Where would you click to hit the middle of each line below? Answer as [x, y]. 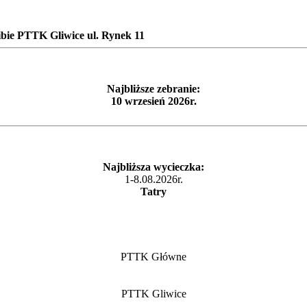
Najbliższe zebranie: [153, 88]
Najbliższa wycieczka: [153, 167]
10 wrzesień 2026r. [153, 101]
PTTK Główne [153, 257]
